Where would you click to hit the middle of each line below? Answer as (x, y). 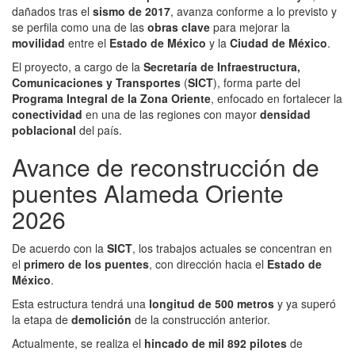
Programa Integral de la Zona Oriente (111, 98)
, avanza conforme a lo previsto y (254, 11)
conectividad (47, 114)
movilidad (38, 42)
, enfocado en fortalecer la (277, 98)
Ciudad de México (279, 42)
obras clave (179, 27)
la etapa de (42, 319)
